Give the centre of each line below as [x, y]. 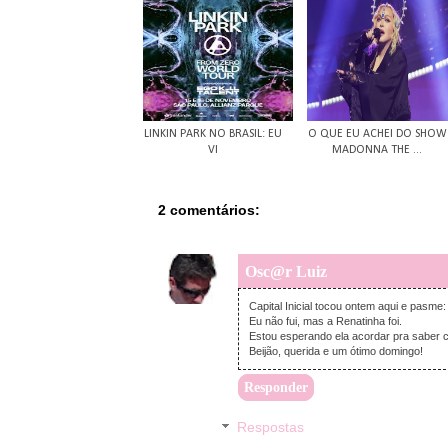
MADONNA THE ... [377, 150]
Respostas [271, 427]
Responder [276, 388]
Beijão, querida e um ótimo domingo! [336, 351]
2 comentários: [209, 210]
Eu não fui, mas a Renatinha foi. [325, 321]
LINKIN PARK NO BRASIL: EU [213, 134]
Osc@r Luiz [286, 272]
